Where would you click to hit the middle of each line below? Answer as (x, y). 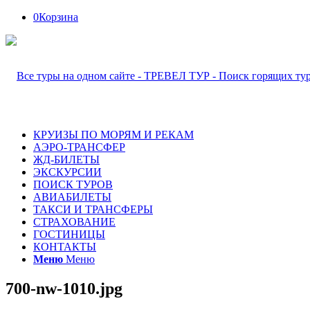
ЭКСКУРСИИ (67, 172)
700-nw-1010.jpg (64, 288)
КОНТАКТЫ (65, 247)
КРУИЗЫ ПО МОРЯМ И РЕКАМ (113, 135)
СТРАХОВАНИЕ (74, 222)
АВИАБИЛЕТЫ (72, 197)
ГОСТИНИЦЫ (69, 234)
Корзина (58, 17)
